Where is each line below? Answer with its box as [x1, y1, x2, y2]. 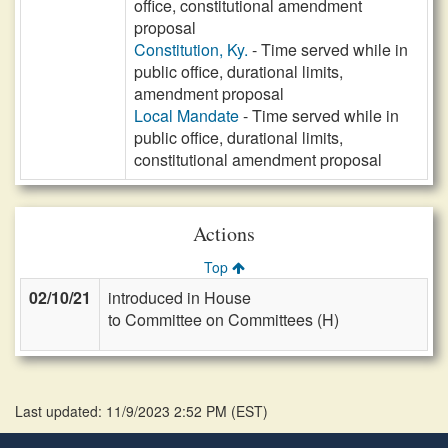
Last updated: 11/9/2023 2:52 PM [15, 401, 231, 421]
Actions [193, 220, 255, 247]
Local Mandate [134, 104, 239, 127]
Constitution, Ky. [134, 38, 248, 61]
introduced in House [108, 286, 251, 309]
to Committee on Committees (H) [108, 308, 339, 331]
